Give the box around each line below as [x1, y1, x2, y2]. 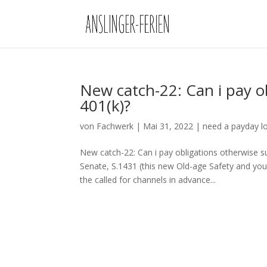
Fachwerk [97, 120, 134, 132]
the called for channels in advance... [80, 174, 216, 185]
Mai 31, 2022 [143, 120, 194, 132]
